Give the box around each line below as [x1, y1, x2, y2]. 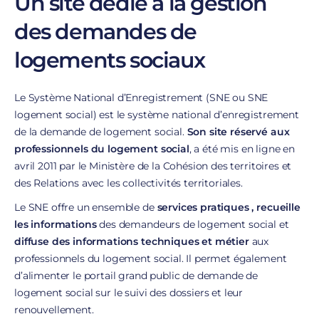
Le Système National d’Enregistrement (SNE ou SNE [14, 91, 268, 104]
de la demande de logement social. [14, 125, 187, 138]
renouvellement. [14, 303, 94, 316]
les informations [14, 218, 97, 231]
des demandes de [14, 19, 197, 45]
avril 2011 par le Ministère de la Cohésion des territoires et [14, 159, 292, 172]
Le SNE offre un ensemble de [14, 201, 157, 214]
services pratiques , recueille [157, 201, 300, 214]
